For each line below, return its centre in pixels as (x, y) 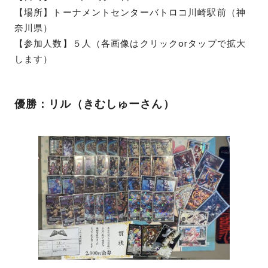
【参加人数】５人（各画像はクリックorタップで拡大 (130, 43)
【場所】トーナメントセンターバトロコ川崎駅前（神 (130, 12)
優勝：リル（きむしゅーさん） (95, 103)
